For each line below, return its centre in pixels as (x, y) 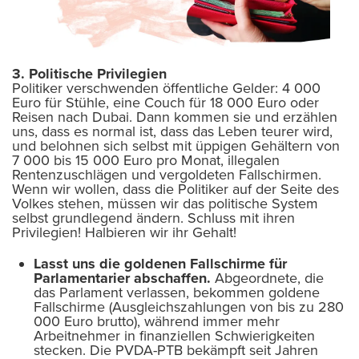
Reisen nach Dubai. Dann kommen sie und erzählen (175, 117)
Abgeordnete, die (267, 278)
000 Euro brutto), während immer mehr (157, 322)
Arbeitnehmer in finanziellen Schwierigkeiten (174, 336)
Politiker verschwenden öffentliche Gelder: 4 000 (166, 89)
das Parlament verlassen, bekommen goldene (177, 293)
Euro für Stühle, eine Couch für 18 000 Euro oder (165, 103)
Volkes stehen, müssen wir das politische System (165, 204)
